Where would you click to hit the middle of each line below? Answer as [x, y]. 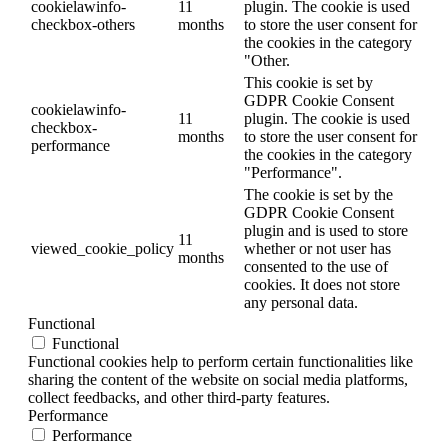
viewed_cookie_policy [102, 248]
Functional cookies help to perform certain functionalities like [220, 361]
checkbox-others [83, 24]
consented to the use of [316, 266]
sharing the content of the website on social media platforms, [218, 379]
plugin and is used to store [326, 230]
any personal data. [301, 302]
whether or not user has [317, 248]
